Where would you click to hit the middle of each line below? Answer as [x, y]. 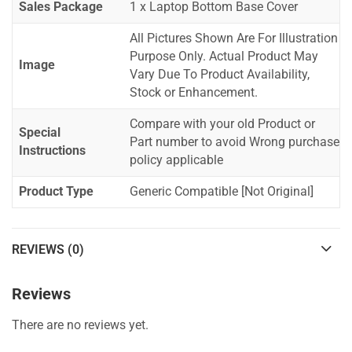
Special [40, 133]
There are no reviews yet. [80, 325]
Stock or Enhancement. [194, 93]
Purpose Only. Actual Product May [224, 57]
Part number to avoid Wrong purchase [235, 143]
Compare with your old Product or [222, 125]
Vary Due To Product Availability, [220, 75]
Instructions [52, 151]
